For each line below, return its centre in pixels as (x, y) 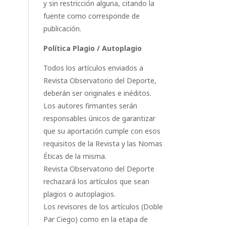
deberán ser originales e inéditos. (97, 93)
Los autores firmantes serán (90, 106)
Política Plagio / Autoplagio (93, 48)
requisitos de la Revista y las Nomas (103, 144)
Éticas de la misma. (75, 156)
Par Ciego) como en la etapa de (96, 219)
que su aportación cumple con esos (102, 131)
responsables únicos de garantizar (99, 118)
